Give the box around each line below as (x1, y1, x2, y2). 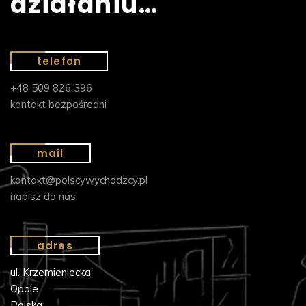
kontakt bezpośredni (10, 98, 107, 111)
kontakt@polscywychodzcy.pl (10, 173, 148, 187)
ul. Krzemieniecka (10, 266, 91, 279)
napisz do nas (10, 190, 76, 204)
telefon (37, 54, 81, 69)
